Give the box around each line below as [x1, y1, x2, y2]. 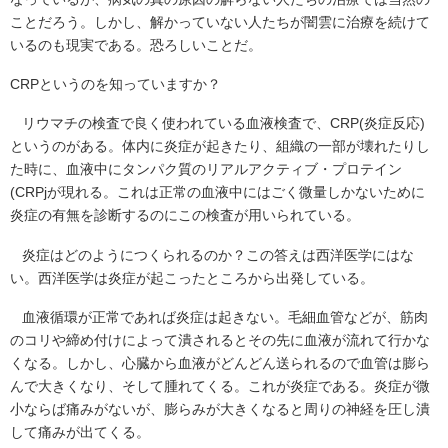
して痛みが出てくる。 [10, 424, 150, 440]
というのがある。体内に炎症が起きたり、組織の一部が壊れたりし [10, 139, 430, 155]
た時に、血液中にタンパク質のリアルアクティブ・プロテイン [10, 162, 402, 178]
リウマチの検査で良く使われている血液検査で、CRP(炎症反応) [22, 116, 425, 132]
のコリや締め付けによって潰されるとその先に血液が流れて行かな [10, 332, 430, 348]
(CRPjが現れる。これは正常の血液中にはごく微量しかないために [10, 185, 425, 201]
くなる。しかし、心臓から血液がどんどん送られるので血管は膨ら [10, 355, 430, 371]
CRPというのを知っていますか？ [10, 77, 221, 93]
